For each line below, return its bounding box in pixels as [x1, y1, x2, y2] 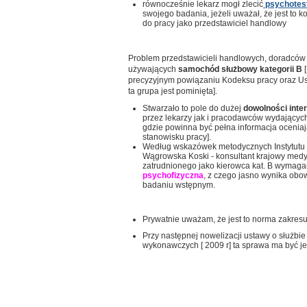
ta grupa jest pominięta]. [128, 86, 217, 96]
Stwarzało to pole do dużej [143, 103, 243, 113]
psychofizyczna [143, 171, 204, 180]
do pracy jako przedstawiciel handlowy [143, 19, 286, 28]
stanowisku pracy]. [143, 132, 211, 142]
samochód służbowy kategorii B [178, 64, 302, 74]
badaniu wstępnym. [143, 180, 215, 190]
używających [128, 64, 178, 74]
